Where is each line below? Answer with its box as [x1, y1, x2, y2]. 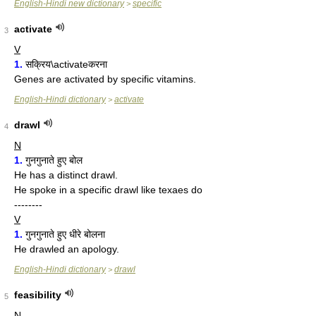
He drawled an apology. [14, 243, 119, 255]
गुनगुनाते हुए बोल [23, 154, 83, 166]
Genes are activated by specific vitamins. [14, 73, 196, 85]
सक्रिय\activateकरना [23, 59, 107, 70]
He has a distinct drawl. [14, 169, 118, 181]
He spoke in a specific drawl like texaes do [14, 184, 202, 195]
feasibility [14, 289, 61, 300]
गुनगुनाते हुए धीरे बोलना [23, 229, 105, 240]
